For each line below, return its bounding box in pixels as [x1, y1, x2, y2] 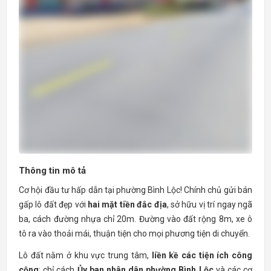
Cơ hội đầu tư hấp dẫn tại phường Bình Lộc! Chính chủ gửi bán [19, 184, 252, 195]
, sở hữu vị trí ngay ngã [166, 199, 253, 209]
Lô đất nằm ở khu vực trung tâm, [19, 250, 152, 260]
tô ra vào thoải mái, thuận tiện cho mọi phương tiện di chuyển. [19, 228, 250, 238]
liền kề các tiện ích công [151, 250, 253, 260]
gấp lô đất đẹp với [19, 199, 88, 209]
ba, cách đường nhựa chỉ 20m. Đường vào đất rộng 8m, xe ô [19, 214, 252, 224]
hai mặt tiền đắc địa [88, 199, 167, 209]
